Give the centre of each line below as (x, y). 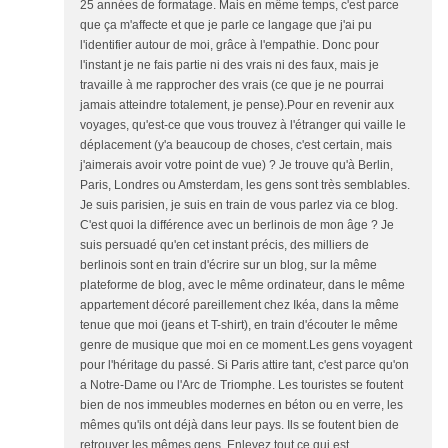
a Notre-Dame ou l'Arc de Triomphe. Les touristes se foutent (241, 385)
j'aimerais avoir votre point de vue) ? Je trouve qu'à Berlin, (236, 165)
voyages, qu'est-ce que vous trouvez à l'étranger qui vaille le (243, 125)
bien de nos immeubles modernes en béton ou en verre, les (241, 405)
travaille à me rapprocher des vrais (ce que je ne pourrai (232, 85)
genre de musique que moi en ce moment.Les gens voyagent (246, 345)
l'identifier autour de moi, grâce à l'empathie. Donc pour (229, 45)
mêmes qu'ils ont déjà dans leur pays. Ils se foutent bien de (239, 425)
